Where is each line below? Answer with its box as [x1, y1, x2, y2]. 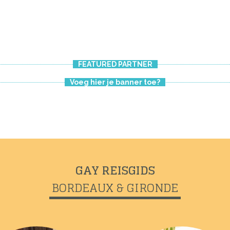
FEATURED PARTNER [78, 60, 152, 68]
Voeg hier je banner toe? [70, 78, 160, 86]
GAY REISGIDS [75, 160, 155, 181]
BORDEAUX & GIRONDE [52, 177, 178, 198]
